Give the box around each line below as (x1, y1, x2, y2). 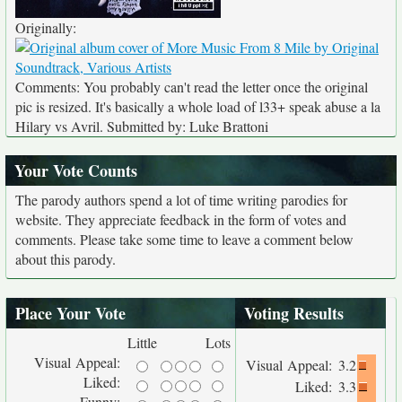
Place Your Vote (15, 301, 126, 325)
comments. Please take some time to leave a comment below (15, 230, 354, 249)
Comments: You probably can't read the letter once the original (15, 77, 368, 96)
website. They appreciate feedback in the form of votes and (15, 210, 346, 229)
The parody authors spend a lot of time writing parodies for (15, 190, 347, 209)
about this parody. (15, 249, 116, 268)
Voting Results (244, 301, 344, 325)
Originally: (15, 18, 76, 37)
